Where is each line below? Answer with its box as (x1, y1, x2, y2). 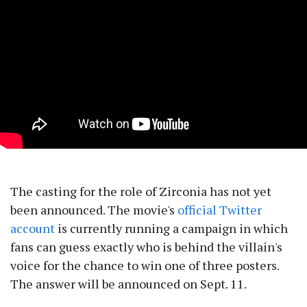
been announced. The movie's (10, 201, 177, 219)
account (10, 220, 55, 237)
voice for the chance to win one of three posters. (10, 257, 279, 274)
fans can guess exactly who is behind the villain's (10, 238, 282, 256)
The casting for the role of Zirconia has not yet (10, 183, 271, 200)
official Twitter (177, 201, 262, 219)
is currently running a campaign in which (55, 220, 288, 237)
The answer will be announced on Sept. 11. (10, 275, 247, 293)
